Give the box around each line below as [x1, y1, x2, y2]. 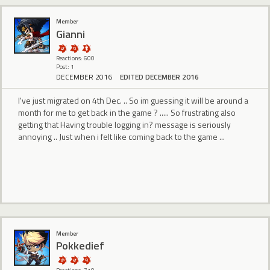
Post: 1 [56, 62, 74, 72]
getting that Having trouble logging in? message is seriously [18, 118, 231, 131]
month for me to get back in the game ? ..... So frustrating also [18, 106, 236, 119]
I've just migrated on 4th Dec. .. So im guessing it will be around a [18, 94, 248, 107]
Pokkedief [56, 237, 104, 254]
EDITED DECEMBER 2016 [120, 71, 199, 83]
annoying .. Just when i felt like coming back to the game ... [18, 130, 225, 143]
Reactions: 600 [56, 54, 95, 63]
